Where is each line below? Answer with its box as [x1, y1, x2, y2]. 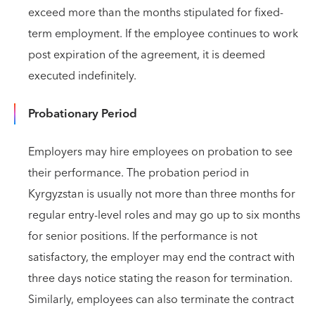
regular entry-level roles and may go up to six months [28, 205, 300, 225]
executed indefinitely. [28, 66, 136, 86]
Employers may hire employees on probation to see [28, 142, 292, 162]
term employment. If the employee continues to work [28, 24, 298, 44]
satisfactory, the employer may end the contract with [28, 247, 295, 267]
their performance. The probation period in [28, 163, 249, 183]
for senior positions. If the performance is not [28, 226, 257, 246]
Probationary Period [28, 103, 137, 124]
